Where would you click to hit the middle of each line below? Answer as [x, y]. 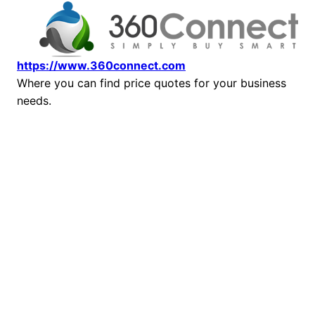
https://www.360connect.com [101, 65]
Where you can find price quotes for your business [152, 83]
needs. [34, 100]
